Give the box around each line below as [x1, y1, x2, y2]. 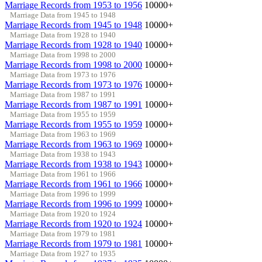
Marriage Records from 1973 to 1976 [5, 79, 142, 89]
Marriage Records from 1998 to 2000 [5, 59, 142, 70]
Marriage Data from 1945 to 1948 [9, 10, 116, 19]
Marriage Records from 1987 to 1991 [5, 99, 142, 109]
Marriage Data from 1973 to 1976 [9, 70, 116, 79]
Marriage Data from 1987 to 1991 [9, 89, 116, 99]
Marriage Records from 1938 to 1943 [5, 158, 142, 169]
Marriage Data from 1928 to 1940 [9, 30, 116, 39]
